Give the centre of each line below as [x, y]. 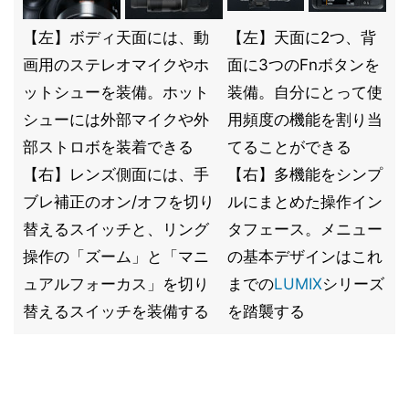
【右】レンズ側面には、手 [116, 174]
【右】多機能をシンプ [305, 174]
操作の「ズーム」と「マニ [116, 257]
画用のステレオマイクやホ [116, 65]
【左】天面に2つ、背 [302, 37]
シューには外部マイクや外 [116, 120]
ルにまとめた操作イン [305, 202]
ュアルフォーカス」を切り [116, 284]
